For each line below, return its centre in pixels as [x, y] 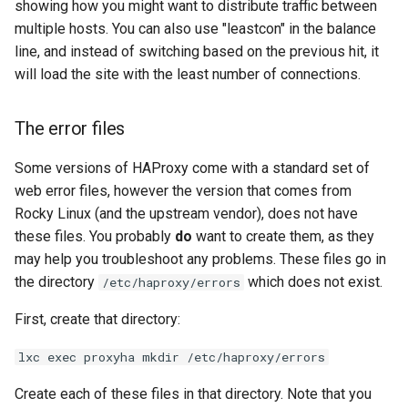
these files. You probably [95, 236]
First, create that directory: [97, 319]
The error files [70, 128]
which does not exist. [313, 282]
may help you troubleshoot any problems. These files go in [200, 259]
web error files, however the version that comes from [183, 191]
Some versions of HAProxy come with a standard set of [192, 168]
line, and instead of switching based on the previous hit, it [197, 51]
